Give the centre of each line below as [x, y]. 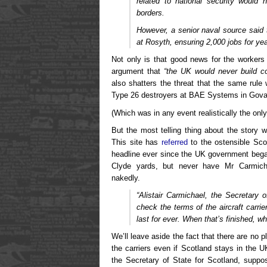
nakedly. [126, 178]
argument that [138, 72]
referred [174, 142]
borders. [150, 13]
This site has [136, 142]
